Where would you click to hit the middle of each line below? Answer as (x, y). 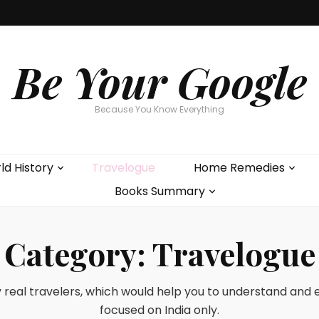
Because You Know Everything (159, 109)
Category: (78, 253)
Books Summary (159, 191)
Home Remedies (239, 168)
